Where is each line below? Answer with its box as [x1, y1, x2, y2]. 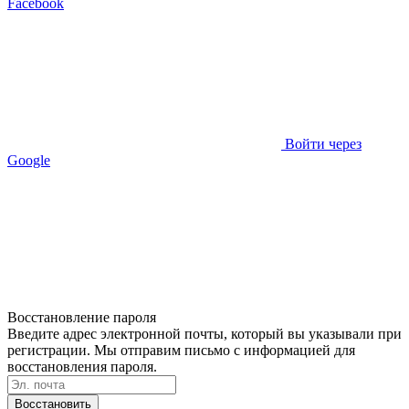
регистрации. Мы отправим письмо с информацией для [7, 341, 355, 358]
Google [7, 152, 50, 168]
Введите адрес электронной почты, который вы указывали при [7, 325, 402, 341]
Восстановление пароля [7, 309, 156, 325]
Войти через [285, 135, 362, 152]
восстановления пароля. [7, 358, 157, 374]
